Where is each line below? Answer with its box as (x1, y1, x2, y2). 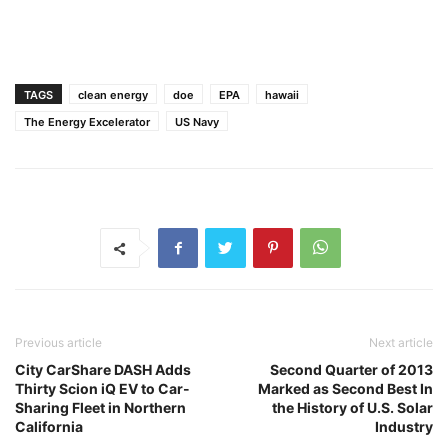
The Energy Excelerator (24, 115, 150, 129)
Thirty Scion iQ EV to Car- (15, 380, 190, 397)
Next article (369, 335, 433, 350)
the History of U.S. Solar (272, 399, 433, 416)
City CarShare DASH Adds (15, 361, 191, 378)
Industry (375, 418, 433, 435)
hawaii (265, 88, 299, 102)
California (15, 418, 83, 435)
